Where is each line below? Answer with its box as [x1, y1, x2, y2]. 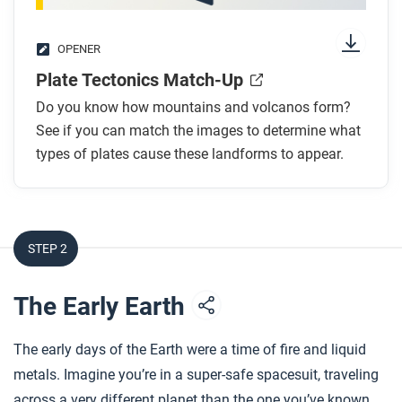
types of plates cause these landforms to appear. [36, 145, 344, 162]
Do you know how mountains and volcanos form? [36, 99, 351, 116]
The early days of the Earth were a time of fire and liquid [13, 341, 366, 358]
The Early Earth [13, 292, 191, 321]
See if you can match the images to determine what [36, 122, 361, 139]
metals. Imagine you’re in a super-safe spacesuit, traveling [13, 366, 379, 383]
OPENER [57, 42, 100, 56]
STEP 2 [28, 241, 67, 256]
